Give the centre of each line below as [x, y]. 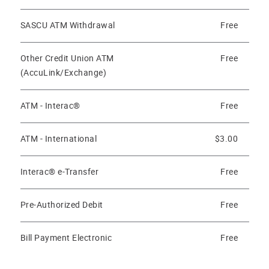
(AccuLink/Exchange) [63, 73]
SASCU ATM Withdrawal [68, 25]
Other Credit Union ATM [67, 58]
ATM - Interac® [50, 106]
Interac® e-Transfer [59, 172]
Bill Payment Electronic [66, 238]
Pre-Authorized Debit [62, 205]
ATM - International [58, 139]
